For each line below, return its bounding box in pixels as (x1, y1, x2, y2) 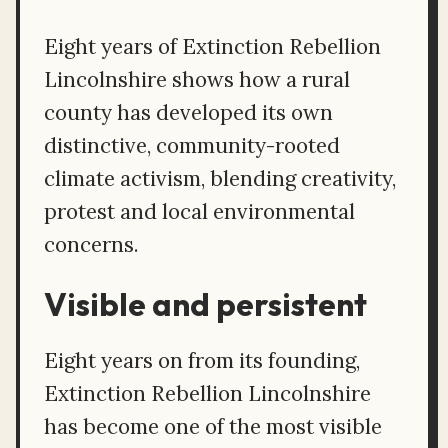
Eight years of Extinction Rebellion (44, 33, 381, 61)
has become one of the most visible (44, 413, 382, 441)
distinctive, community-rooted (44, 132, 340, 160)
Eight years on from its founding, (44, 347, 360, 375)
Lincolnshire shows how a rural (44, 66, 350, 94)
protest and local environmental (44, 198, 355, 226)
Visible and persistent (44, 284, 367, 325)
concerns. (44, 231, 138, 259)
